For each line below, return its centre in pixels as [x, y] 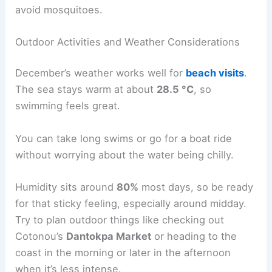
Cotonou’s [41, 236]
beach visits [215, 73]
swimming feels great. [68, 106]
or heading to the [194, 236]
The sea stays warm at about [86, 90]
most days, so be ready [196, 187]
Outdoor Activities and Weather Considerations [128, 42]
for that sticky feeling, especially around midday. [131, 203]
